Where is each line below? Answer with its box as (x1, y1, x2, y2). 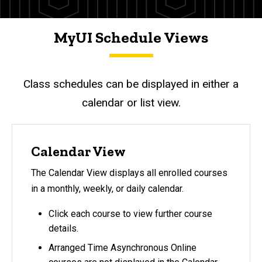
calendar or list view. (81, 96, 181, 110)
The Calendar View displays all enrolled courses (31, 167, 227, 178)
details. (49, 222, 78, 234)
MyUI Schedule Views (54, 28, 208, 47)
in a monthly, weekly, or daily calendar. (31, 182, 184, 194)
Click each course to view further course (49, 208, 212, 219)
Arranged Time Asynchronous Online (49, 242, 196, 253)
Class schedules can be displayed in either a (23, 77, 239, 91)
